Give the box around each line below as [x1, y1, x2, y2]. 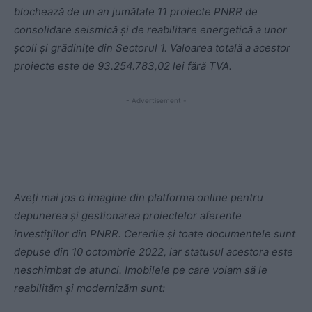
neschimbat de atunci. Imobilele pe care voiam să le [14, 263, 267, 277]
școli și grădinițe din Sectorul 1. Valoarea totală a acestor [14, 41, 290, 55]
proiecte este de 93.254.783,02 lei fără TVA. [14, 59, 232, 73]
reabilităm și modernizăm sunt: [14, 281, 165, 295]
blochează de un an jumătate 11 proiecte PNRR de [14, 5, 258, 19]
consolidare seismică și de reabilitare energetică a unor [14, 23, 287, 37]
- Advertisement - [125, 96, 187, 105]
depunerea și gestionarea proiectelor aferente [14, 209, 242, 223]
